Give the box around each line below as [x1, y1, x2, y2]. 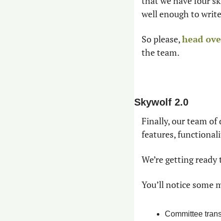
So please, [142, 33, 182, 45]
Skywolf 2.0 [134, 97, 188, 108]
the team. [142, 46, 180, 59]
